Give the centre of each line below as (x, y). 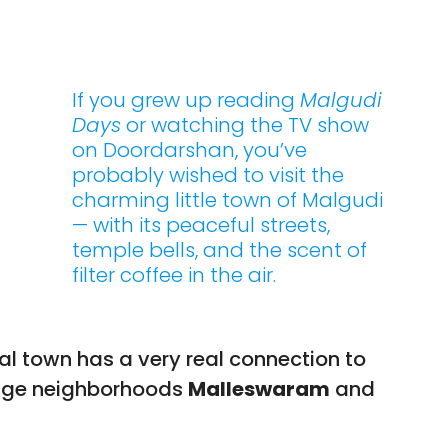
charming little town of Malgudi (228, 200)
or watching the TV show (245, 125)
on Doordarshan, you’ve (190, 150)
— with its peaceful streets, (201, 225)
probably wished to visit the (208, 175)
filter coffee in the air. (174, 275)
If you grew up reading (186, 100)
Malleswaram (259, 388)
